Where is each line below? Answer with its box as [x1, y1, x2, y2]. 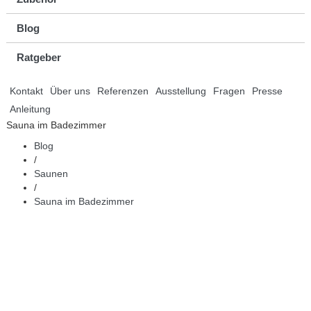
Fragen [212, 85, 245, 96]
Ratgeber [16, 51, 61, 63]
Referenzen [96, 85, 149, 96]
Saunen [33, 168, 68, 179]
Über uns [49, 85, 90, 96]
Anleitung [9, 103, 51, 115]
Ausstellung [155, 85, 206, 96]
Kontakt [9, 85, 43, 96]
